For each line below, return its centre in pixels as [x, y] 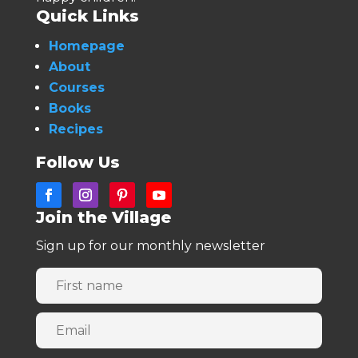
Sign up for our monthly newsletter [150, 246]
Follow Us [78, 163]
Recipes [76, 129]
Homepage [86, 46]
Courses [76, 88]
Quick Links [87, 16]
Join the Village [103, 218]
